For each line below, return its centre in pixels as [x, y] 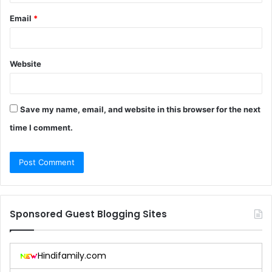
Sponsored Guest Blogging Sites [88, 214]
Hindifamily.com [72, 256]
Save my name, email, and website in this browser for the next [140, 110]
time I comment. [41, 128]
